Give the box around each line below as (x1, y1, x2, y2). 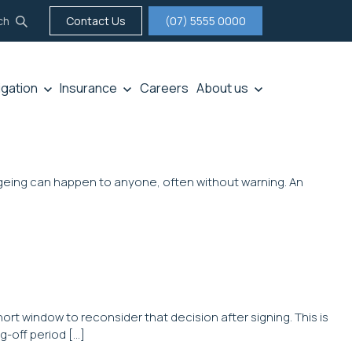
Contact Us (66, 13, 126, 28)
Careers (139, 79, 189, 97)
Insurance (60, 79, 118, 97)
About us (196, 79, 249, 97)
